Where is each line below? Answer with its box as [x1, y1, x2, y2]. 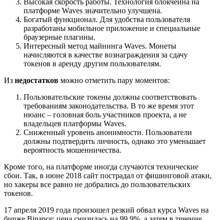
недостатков [15, 76, 58, 85]
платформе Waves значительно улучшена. [24, 6, 162, 15]
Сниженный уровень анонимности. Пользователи [24, 128, 192, 137]
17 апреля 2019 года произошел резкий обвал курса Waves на [4, 206, 209, 215]
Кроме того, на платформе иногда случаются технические [4, 163, 198, 171]
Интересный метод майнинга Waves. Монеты [24, 42, 176, 51]
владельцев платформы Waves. [24, 119, 126, 128]
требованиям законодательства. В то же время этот [24, 102, 194, 110]
